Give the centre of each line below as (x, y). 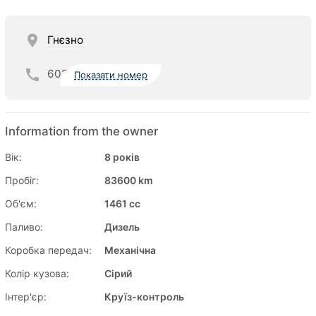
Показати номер (111, 75)
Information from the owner (81, 131)
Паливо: (24, 226)
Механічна (130, 250)
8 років (122, 157)
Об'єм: (21, 203)
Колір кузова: (37, 273)
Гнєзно (65, 39)
